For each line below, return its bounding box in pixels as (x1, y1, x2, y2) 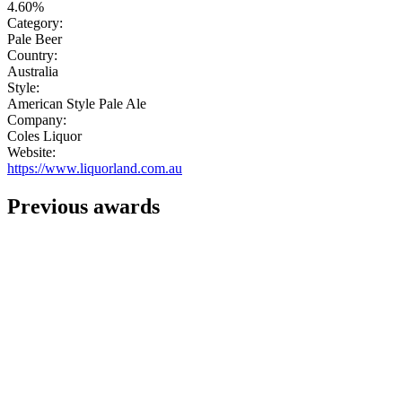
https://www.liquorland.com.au (7, 161, 182, 177)
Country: (7, 48, 57, 64)
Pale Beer (7, 31, 62, 48)
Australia (7, 64, 58, 80)
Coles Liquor (7, 128, 82, 144)
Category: (7, 15, 63, 31)
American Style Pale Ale (7, 96, 146, 112)
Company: (7, 112, 66, 128)
